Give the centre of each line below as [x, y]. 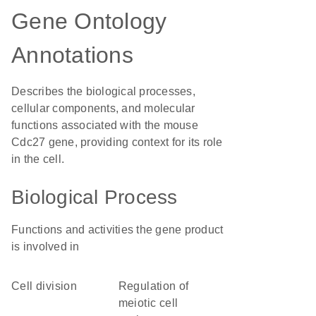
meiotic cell [148, 303]
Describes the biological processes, [103, 91]
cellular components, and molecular [103, 108]
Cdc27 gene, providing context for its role [117, 142]
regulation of [122, 286]
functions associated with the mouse [105, 125]
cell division [49, 286]
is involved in [45, 247]
